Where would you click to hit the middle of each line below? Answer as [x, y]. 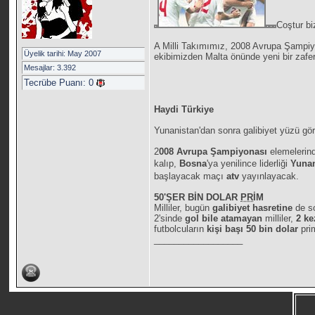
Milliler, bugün [184, 208]
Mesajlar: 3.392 [50, 67]
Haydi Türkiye [184, 110]
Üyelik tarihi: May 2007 [63, 53]
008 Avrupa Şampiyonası [215, 152]
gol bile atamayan [225, 219]
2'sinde [170, 219]
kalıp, [167, 164]
